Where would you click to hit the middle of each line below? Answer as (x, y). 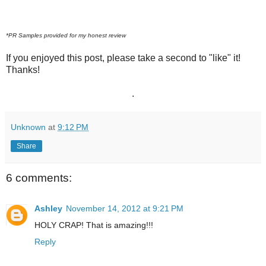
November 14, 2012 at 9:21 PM (125, 208)
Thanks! (23, 69)
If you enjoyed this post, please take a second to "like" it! (123, 58)
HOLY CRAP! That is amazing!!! (94, 225)
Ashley (48, 208)
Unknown (28, 127)
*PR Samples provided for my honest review (66, 35)
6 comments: (39, 178)
